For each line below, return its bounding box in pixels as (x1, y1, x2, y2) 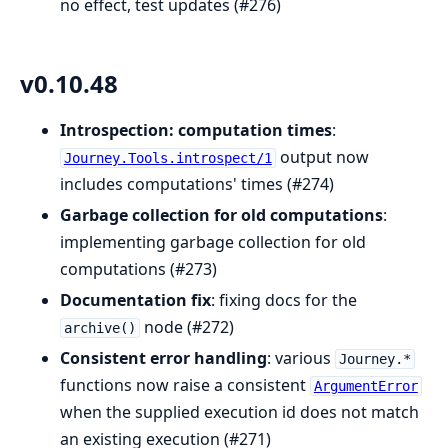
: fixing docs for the (211, 288, 357, 311)
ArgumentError (313, 377, 418, 394)
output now (275, 145, 369, 168)
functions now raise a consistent (60, 373, 310, 396)
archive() (63, 319, 136, 336)
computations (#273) (60, 257, 217, 280)
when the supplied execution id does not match (60, 400, 419, 423)
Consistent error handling (60, 346, 267, 369)
